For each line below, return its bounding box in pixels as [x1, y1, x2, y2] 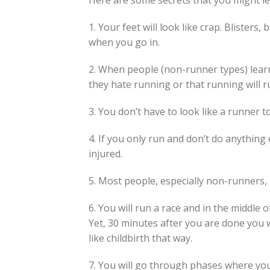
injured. [89, 147, 122, 161]
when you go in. [89, 36, 160, 49]
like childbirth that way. [89, 231, 192, 245]
